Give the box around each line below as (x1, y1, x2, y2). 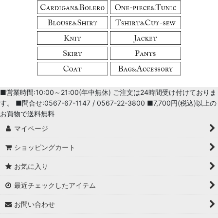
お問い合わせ (14, 200, 55, 208)
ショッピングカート (14, 143, 76, 151)
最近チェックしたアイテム (14, 181, 96, 189)
